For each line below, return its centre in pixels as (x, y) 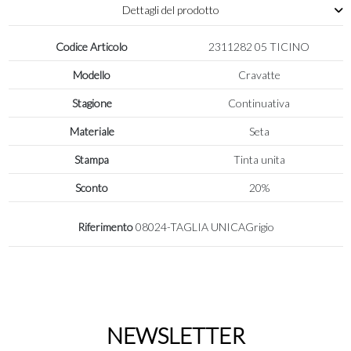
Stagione (92, 103)
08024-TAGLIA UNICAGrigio (204, 226)
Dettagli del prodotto (171, 10)
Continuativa (259, 103)
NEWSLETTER (175, 336)
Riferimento (105, 226)
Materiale (92, 131)
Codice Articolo (92, 46)
